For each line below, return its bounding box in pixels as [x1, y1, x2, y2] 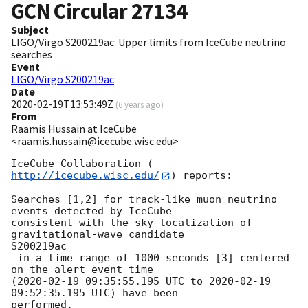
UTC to [159, 274, 209, 287]
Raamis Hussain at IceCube [11, 122, 137, 136]
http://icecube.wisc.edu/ [11, 169, 159, 182]
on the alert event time [11, 263, 153, 276]
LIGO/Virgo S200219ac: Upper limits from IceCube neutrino [11, 35, 286, 49]
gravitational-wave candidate [11, 228, 184, 241]
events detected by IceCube [11, 204, 172, 217]
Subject [11, 23, 49, 37]
